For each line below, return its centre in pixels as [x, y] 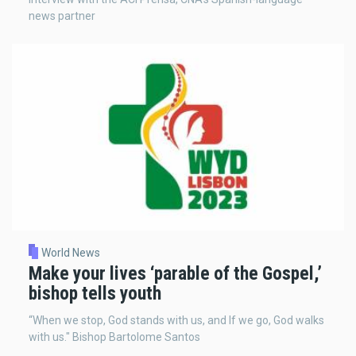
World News [70, 253]
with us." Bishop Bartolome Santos [114, 337]
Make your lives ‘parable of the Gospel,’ [175, 274]
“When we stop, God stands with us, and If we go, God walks [176, 320]
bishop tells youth [95, 294]
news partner [62, 15]
